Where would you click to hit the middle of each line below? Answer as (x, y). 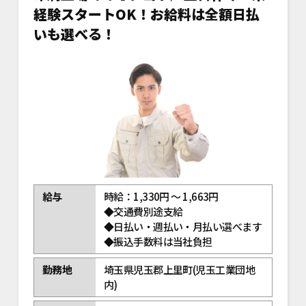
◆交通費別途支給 (143, 212)
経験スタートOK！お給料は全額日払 (146, 14)
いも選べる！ (74, 33)
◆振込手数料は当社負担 (158, 242)
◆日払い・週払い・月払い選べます (183, 227)
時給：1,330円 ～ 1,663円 (161, 197)
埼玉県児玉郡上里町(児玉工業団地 (179, 270)
